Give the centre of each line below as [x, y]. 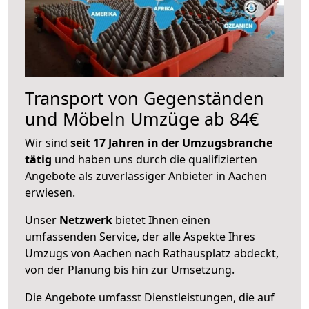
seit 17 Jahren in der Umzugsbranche [171, 142]
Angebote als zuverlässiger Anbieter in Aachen [146, 176]
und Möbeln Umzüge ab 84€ [142, 118]
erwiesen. [50, 192]
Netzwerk [86, 220]
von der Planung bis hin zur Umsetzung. [130, 269]
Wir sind [48, 142]
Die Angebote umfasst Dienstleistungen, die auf [150, 297]
